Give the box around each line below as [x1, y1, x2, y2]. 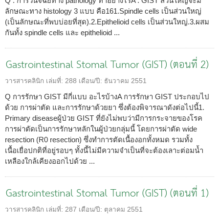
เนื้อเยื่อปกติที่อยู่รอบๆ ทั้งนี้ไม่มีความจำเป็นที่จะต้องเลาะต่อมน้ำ [5, 146, 203, 154]
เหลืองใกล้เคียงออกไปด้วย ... [5, 156, 95, 165]
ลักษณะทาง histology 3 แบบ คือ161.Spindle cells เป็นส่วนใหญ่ [5, 6, 201, 15]
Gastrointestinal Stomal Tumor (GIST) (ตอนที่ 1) [6, 184, 209, 203]
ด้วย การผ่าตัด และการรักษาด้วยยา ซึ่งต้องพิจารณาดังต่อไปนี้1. [5, 103, 204, 111]
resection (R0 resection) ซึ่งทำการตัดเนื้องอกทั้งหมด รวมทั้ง [5, 135, 193, 144]
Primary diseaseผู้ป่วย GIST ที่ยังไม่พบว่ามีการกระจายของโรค [5, 113, 202, 122]
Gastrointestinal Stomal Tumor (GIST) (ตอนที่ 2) [6, 55, 209, 75]
